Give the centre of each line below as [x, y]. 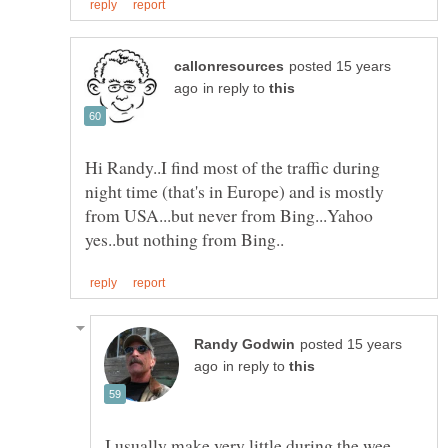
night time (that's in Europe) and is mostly [234, 190]
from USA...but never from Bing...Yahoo [229, 214]
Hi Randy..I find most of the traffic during [232, 166]
